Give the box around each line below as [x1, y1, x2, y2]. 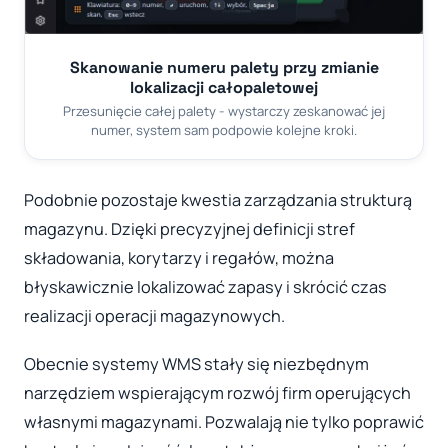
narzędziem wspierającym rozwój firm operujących [24, 381, 411, 404]
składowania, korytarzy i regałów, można [24, 246, 334, 269]
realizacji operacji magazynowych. [24, 304, 285, 327]
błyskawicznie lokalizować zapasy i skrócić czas [24, 275, 387, 298]
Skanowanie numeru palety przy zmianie [69, 56, 379, 78]
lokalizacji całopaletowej [130, 76, 318, 98]
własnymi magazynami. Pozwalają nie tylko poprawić [24, 410, 424, 433]
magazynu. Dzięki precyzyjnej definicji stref [24, 217, 355, 240]
